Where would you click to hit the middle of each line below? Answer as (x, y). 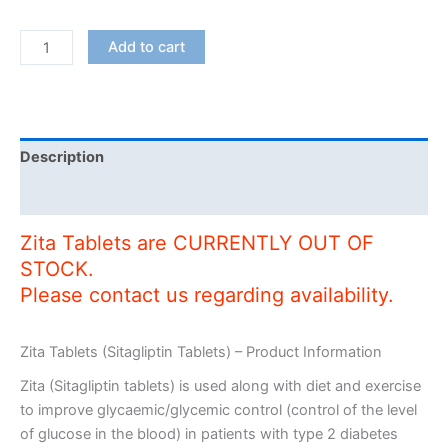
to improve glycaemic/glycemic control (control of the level (218, 410)
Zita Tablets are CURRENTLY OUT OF (197, 242)
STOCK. (57, 268)
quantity (46, 89)
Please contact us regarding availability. (207, 294)
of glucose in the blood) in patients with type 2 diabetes (209, 434)
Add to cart (146, 47)
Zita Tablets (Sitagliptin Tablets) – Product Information (201, 351)
